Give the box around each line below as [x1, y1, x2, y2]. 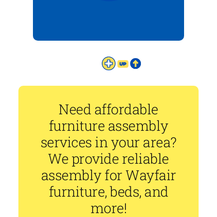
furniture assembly [48, 116, 169, 135]
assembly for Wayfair [41, 166, 176, 185]
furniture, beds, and [48, 182, 169, 201]
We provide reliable [48, 149, 169, 168]
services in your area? [40, 133, 177, 152]
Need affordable [59, 100, 158, 119]
